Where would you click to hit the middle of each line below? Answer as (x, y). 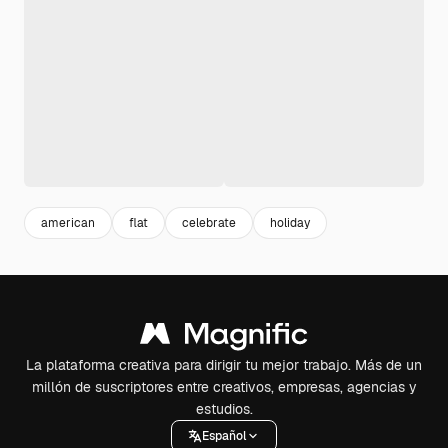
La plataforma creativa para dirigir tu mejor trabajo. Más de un (224, 365)
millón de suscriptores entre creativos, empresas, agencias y (224, 387)
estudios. (224, 409)
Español (224, 435)
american (68, 222)
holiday (290, 222)
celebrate (209, 222)
